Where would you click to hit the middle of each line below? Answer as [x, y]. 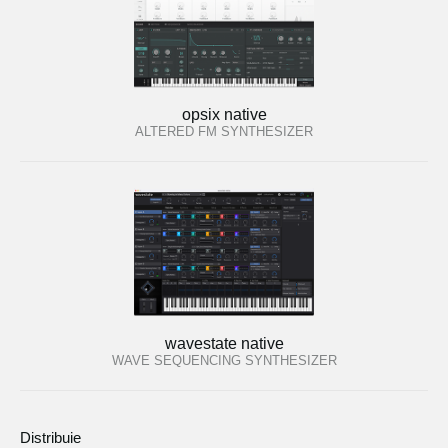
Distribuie [50, 437]
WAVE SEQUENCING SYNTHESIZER [224, 361]
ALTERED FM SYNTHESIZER [224, 131]
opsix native [224, 114]
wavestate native [224, 344]
